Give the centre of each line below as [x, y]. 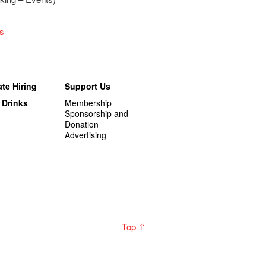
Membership [88, 103]
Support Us [88, 86]
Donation [82, 124]
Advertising [86, 135]
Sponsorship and [97, 113]
